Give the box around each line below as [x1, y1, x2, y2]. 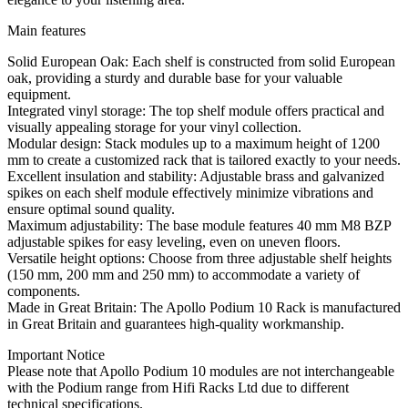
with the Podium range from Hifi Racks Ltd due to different [7, 380, 349, 396]
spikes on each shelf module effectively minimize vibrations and [7, 185, 373, 201]
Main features [7, 23, 86, 39]
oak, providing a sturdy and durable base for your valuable [7, 70, 342, 87]
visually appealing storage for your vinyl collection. [7, 119, 301, 136]
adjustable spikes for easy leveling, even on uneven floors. [7, 234, 341, 250]
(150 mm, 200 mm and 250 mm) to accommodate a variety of [7, 267, 360, 283]
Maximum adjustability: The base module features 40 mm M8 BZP [7, 218, 391, 234]
